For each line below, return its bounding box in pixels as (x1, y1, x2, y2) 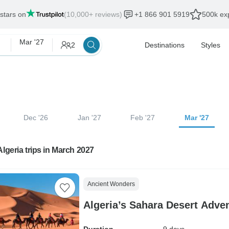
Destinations (145, 41, 185, 49)
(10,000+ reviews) (64, 10, 122, 18)
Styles (201, 41, 220, 49)
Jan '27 (77, 113, 101, 122)
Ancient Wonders (87, 180, 135, 188)
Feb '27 (130, 113, 155, 122)
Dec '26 (23, 113, 48, 122)
